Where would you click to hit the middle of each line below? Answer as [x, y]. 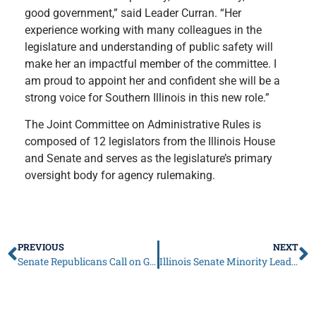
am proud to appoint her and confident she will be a [152, 80]
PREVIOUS [41, 247]
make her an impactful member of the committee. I [151, 63]
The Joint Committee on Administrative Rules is [143, 125]
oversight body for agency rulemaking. [120, 176]
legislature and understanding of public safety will [149, 47]
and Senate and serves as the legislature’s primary [148, 159]
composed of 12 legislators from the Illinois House [150, 142]
